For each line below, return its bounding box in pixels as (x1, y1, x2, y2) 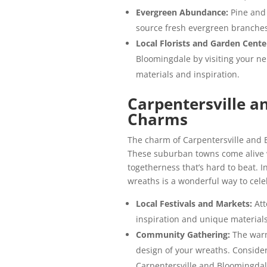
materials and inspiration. (135, 69, 240, 80)
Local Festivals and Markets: (135, 198, 254, 210)
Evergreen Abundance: (135, 7, 231, 18)
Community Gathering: (135, 229, 232, 241)
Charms (127, 108, 188, 131)
